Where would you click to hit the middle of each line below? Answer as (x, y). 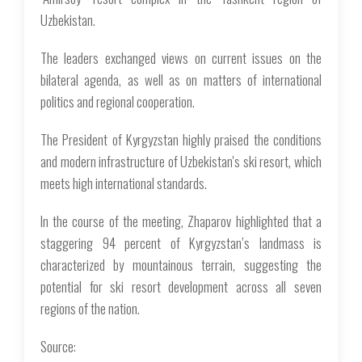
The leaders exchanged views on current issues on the (181, 58)
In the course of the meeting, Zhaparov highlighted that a (181, 221)
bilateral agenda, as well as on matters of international (181, 80)
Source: (58, 346)
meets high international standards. (124, 183)
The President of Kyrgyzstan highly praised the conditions (181, 139)
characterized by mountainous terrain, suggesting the (181, 265)
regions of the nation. (90, 308)
